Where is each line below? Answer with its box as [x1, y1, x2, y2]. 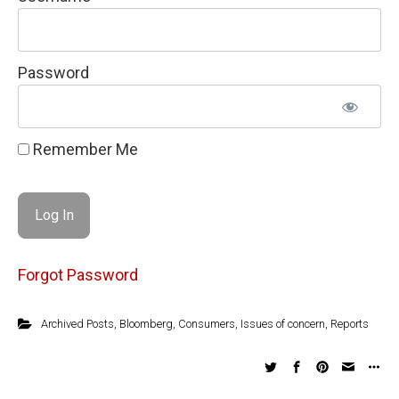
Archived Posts [40, 316, 114, 330]
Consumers [177, 316, 235, 330]
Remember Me [29, 140, 138, 159]
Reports [330, 316, 369, 330]
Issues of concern [240, 316, 325, 330]
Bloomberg [118, 316, 173, 330]
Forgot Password [18, 265, 138, 284]
